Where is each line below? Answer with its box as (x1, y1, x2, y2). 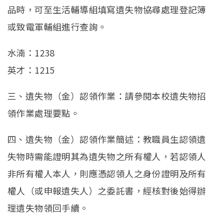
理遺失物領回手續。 (7, 201, 91, 214)
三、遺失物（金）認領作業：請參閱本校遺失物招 (7, 89, 206, 102)
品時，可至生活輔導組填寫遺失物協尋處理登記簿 (7, 2, 206, 16)
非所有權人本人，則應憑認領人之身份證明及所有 (7, 166, 206, 180)
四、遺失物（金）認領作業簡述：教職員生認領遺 (7, 132, 206, 145)
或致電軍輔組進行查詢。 (7, 20, 107, 33)
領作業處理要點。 (7, 106, 80, 119)
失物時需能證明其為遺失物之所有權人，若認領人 (7, 149, 206, 163)
